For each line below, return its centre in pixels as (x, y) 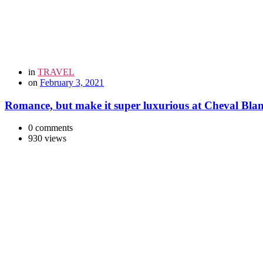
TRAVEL (56, 72)
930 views (47, 139)
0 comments (50, 128)
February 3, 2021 (72, 82)
